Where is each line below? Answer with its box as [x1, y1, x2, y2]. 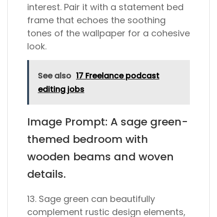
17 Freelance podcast [76, 70, 159, 81]
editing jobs [38, 84, 84, 95]
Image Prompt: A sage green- [27, 114, 188, 129]
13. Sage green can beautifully [27, 193, 155, 205]
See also [38, 70, 71, 81]
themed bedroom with [27, 132, 148, 147]
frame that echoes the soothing [27, 14, 166, 26]
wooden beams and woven [27, 149, 174, 164]
